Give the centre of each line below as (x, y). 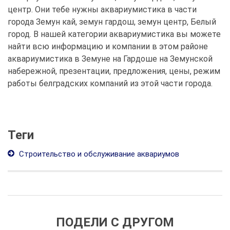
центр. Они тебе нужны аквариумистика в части (102, 9)
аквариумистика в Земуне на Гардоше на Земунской (110, 59)
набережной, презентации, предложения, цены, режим (114, 71)
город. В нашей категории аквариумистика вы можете (114, 34)
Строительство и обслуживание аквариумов (98, 154)
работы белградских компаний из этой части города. (110, 83)
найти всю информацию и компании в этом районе (108, 46)
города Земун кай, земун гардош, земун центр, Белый (112, 22)
